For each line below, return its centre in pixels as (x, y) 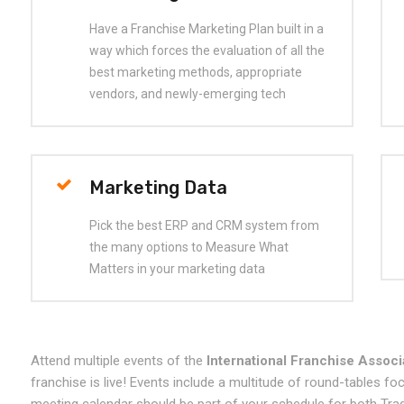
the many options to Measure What (189, 248)
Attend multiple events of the (119, 361)
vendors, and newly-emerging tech (188, 94)
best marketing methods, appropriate (196, 73)
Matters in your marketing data (177, 269)
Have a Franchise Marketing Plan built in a (207, 29)
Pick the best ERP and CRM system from (204, 226)
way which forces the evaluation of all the (207, 51)
